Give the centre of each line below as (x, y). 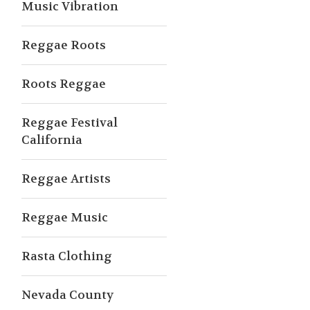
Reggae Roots (64, 45)
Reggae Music (65, 217)
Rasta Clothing (67, 256)
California (52, 140)
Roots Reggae (64, 84)
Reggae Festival (70, 122)
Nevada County (67, 295)
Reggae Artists (66, 179)
